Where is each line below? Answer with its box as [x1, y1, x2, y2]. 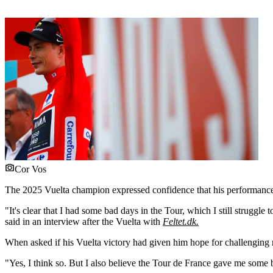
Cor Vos [15, 163, 46, 174]
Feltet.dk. [163, 216, 199, 227]
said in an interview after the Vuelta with [5, 216, 163, 227]
